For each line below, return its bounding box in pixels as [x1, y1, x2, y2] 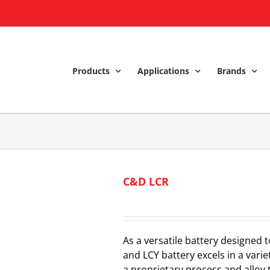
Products [72, 64, 110, 77]
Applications [137, 64, 189, 77]
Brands [217, 64, 246, 77]
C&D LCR [123, 174, 169, 189]
